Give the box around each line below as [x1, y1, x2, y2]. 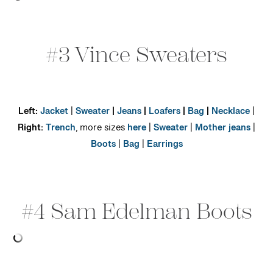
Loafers [149, 105, 180, 123]
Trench [46, 122, 76, 140]
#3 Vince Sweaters [46, 42, 227, 69]
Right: [18, 122, 46, 140]
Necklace [211, 105, 250, 123]
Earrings [146, 138, 183, 156]
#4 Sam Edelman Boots [21, 199, 252, 225]
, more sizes [76, 122, 127, 140]
